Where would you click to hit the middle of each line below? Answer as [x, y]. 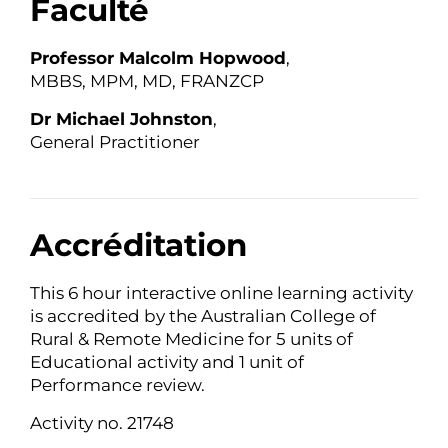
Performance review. [117, 385]
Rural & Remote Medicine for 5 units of [191, 339]
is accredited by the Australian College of [203, 316]
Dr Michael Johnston [121, 118]
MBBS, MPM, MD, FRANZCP [147, 81]
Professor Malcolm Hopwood [158, 58]
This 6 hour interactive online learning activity [221, 293]
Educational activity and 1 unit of [167, 362]
